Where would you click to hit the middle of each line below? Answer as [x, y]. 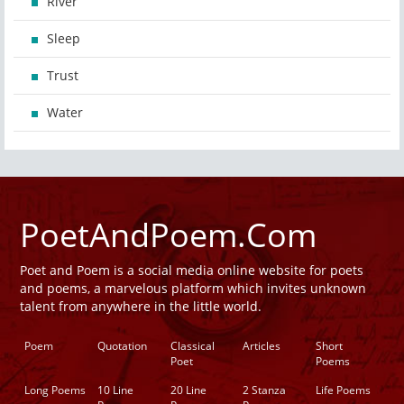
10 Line [115, 390]
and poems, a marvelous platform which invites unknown [193, 289]
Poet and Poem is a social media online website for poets [192, 271]
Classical [192, 346]
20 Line [188, 390]
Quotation [122, 346]
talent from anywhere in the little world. [141, 307]
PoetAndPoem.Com [168, 235]
